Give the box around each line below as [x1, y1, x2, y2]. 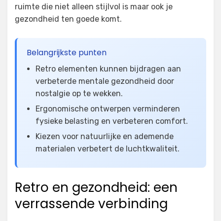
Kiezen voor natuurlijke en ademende [36, 132, 174, 142]
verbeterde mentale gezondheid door [36, 76, 174, 86]
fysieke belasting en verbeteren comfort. [36, 116, 188, 126]
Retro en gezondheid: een [15, 179, 178, 197]
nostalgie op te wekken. [36, 89, 123, 99]
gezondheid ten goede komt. [15, 14, 122, 24]
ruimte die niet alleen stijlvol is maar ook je [15, 2, 173, 12]
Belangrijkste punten [27, 47, 107, 59]
